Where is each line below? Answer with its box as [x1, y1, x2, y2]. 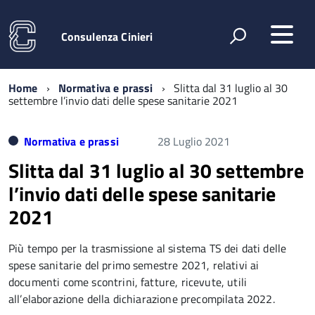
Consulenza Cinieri [60, 27, 153, 45]
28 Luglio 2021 [157, 133, 230, 150]
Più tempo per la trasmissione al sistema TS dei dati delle [8, 240, 287, 257]
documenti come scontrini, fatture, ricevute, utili [8, 274, 247, 290]
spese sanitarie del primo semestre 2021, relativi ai [8, 257, 259, 274]
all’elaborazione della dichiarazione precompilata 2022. [8, 290, 275, 307]
